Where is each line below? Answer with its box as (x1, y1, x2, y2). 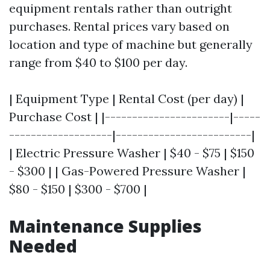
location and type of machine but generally (9, 37, 253, 52)
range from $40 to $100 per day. (9, 55, 187, 70)
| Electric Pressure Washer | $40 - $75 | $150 (9, 145, 254, 160)
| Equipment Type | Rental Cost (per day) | (9, 91, 244, 106)
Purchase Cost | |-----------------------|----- (9, 109, 260, 124)
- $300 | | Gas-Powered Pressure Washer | (9, 163, 246, 178)
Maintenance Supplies (9, 215, 202, 237)
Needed (9, 234, 77, 257)
